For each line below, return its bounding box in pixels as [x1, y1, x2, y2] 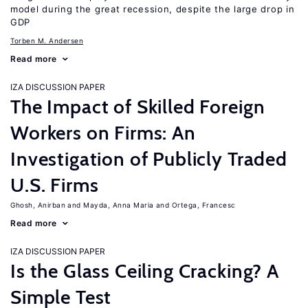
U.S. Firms [10, 173, 99, 197]
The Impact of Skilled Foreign [10, 95, 265, 118]
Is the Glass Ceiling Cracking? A [10, 259, 279, 283]
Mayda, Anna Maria [83, 201, 154, 209]
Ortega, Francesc [171, 201, 236, 209]
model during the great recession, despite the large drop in [10, 3, 295, 14]
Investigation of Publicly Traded [10, 147, 287, 170]
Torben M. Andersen [10, 36, 83, 45]
